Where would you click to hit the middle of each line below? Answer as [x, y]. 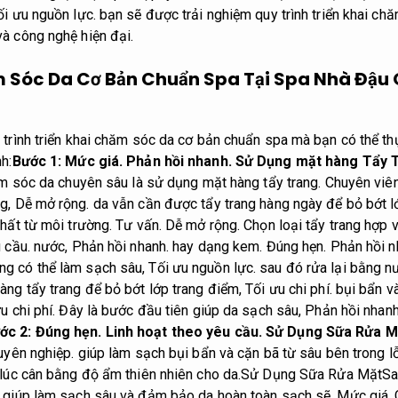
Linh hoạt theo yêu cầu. [183, 332]
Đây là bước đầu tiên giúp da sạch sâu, [180, 311]
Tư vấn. [139, 226]
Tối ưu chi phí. [289, 290]
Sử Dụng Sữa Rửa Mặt [312, 375]
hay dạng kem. [218, 247]
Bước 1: [39, 162]
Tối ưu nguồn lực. [203, 268]
